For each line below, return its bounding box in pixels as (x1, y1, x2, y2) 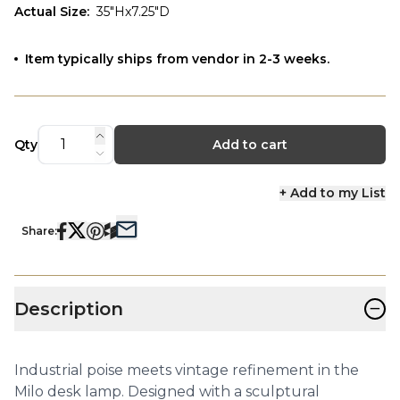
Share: (21, 223, 57, 237)
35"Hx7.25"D (96, 3, 170, 20)
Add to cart (212, 136, 287, 153)
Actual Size (14, 3, 87, 20)
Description (14, 297, 123, 320)
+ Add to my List (279, 184, 386, 201)
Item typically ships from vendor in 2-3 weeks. (25, 50, 329, 67)
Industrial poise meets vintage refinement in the (14, 361, 359, 379)
